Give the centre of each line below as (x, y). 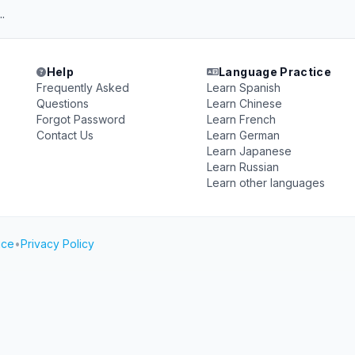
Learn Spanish (243, 88)
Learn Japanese (249, 151)
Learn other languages (265, 183)
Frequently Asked (83, 88)
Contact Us (65, 135)
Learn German (243, 135)
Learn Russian (242, 167)
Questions (63, 103)
